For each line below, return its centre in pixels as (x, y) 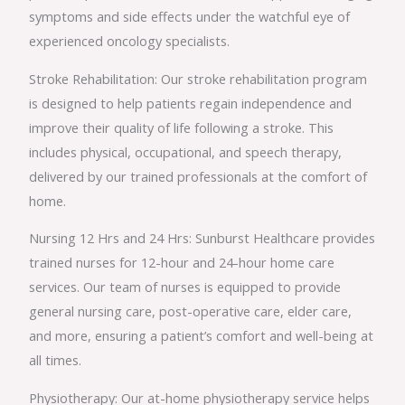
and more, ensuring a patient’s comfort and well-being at (202, 336)
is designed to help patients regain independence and (191, 103)
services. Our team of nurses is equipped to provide (185, 287)
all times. (56, 360)
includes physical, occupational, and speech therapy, (186, 151)
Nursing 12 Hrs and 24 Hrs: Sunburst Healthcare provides (202, 238)
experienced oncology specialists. (130, 40)
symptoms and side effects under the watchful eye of (190, 16)
